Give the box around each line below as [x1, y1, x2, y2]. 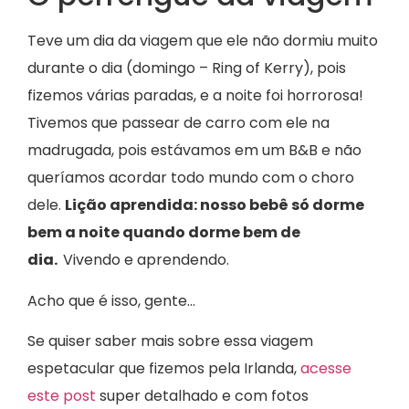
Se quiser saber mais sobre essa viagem [27, 330, 313, 351]
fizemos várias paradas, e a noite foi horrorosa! [27, 85, 363, 107]
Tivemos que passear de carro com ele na [27, 112, 330, 134]
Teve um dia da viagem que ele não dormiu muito [27, 30, 378, 52]
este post [27, 384, 96, 406]
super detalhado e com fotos [96, 384, 309, 406]
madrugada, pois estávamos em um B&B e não [27, 140, 362, 162]
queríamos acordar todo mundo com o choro [27, 167, 354, 189]
